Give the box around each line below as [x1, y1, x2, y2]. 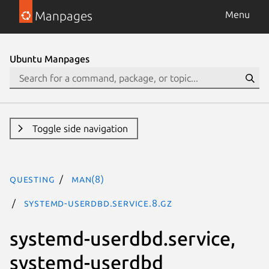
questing [10, 174, 55, 184]
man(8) [71, 174, 104, 184]
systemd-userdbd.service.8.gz [23, 198, 173, 208]
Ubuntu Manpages [10, 53, 89, 64]
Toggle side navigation [32, 123, 128, 134]
